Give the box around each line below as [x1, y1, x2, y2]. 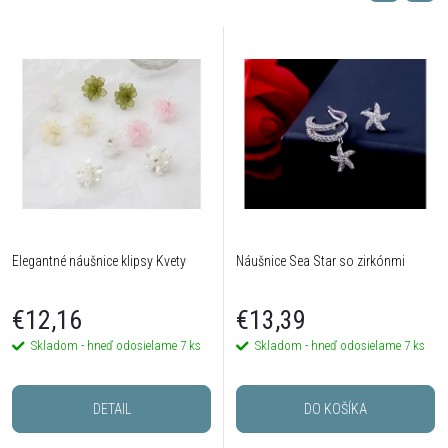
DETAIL [92, 401, 131, 418]
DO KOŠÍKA [304, 401, 367, 418]
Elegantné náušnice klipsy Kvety [12, 252, 186, 269]
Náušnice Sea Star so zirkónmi [236, 252, 405, 269]
